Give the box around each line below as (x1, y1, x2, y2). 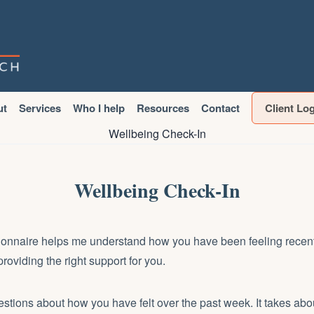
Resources (136, 100, 189, 116)
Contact (200, 100, 240, 116)
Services (18, 100, 61, 116)
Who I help (72, 100, 125, 116)
